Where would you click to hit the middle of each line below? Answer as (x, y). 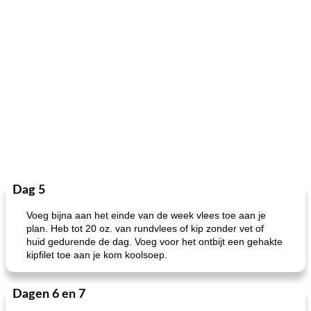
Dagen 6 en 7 (49, 294)
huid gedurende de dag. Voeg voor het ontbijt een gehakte (154, 242)
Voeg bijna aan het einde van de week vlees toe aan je (146, 215)
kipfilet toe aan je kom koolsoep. (97, 255)
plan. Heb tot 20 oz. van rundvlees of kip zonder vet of (145, 228)
